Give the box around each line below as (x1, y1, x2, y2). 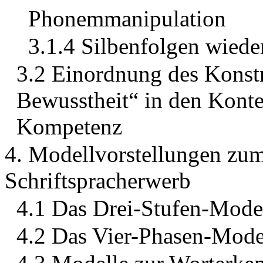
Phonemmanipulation (28, 6, 226, 32)
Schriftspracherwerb (5, 168, 191, 194)
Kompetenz (16, 114, 122, 140)
